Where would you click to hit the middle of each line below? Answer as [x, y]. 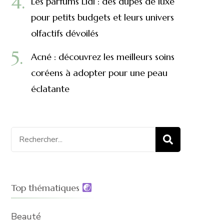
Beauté [26, 216]
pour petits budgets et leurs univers [102, 17]
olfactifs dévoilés [64, 33]
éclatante [50, 89]
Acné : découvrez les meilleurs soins [102, 57]
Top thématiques [46, 188]
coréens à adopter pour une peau [99, 73]
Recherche [31, 134]
